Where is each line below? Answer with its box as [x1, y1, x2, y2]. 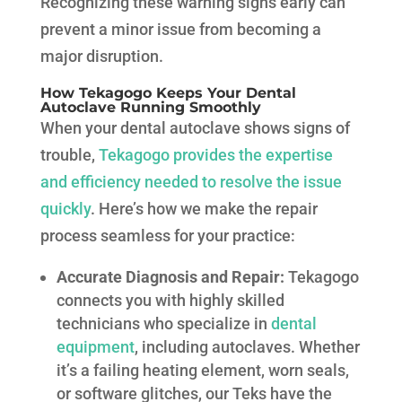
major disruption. [39, 47, 163, 66]
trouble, [39, 145, 99, 165]
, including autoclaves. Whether [134, 337, 360, 357]
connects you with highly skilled [56, 291, 284, 310]
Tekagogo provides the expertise [98, 145, 333, 165]
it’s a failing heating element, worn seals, [56, 361, 349, 380]
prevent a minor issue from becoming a [39, 20, 321, 39]
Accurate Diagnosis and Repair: [56, 267, 288, 287]
